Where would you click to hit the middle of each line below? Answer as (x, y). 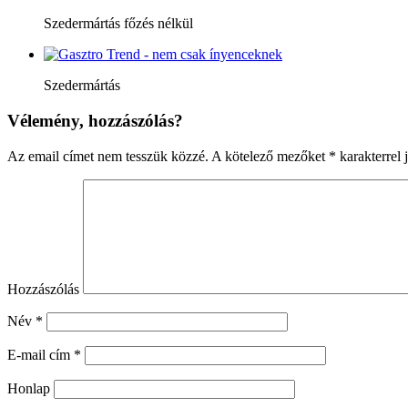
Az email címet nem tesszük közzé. (108, 156)
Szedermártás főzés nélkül (118, 24)
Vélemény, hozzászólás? (95, 120)
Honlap (29, 388)
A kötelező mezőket (269, 156)
